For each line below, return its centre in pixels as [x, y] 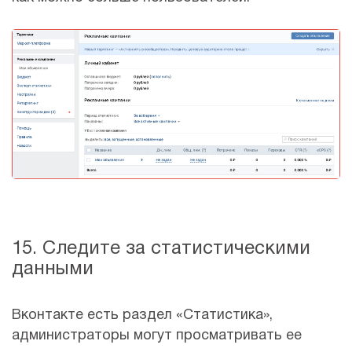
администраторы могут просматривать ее [157, 336]
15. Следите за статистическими [161, 249]
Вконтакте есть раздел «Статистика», [142, 316]
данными [53, 270]
